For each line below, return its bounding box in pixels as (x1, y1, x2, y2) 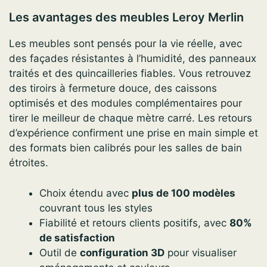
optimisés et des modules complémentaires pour (9, 97, 242, 110)
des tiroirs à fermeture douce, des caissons (9, 82, 217, 95)
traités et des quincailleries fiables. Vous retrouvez (9, 67, 251, 80)
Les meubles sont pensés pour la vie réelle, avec (9, 38, 242, 50)
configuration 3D (80, 246, 164, 259)
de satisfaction (39, 231, 115, 244)
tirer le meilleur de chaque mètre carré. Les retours (9, 112, 252, 125)
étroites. (9, 157, 48, 169)
